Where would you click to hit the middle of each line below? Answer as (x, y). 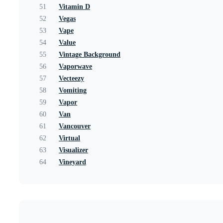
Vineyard (72, 162)
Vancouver (75, 126)
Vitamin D (74, 7)
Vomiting (73, 91)
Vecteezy (71, 79)
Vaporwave (75, 67)
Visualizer (73, 150)
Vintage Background (90, 55)
